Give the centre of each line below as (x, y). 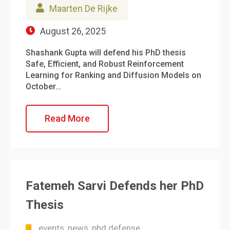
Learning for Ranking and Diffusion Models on (113, 75)
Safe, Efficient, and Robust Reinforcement (105, 64)
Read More (67, 118)
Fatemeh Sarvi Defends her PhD (115, 186)
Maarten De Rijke (83, 8)
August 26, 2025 (73, 31)
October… (43, 87)
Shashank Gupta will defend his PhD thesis (106, 53)
